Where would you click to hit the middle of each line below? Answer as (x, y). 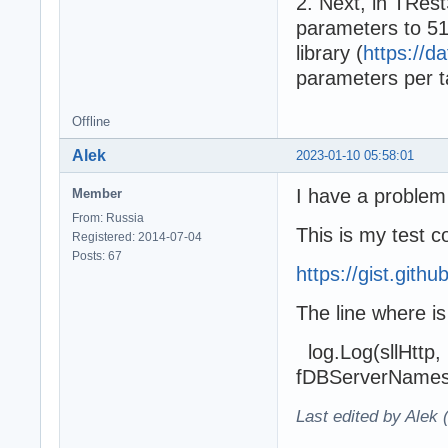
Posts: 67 (97, 256)
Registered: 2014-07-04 (137, 237)
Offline (91, 122)
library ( (329, 53)
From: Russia (108, 218)
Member (97, 194)
